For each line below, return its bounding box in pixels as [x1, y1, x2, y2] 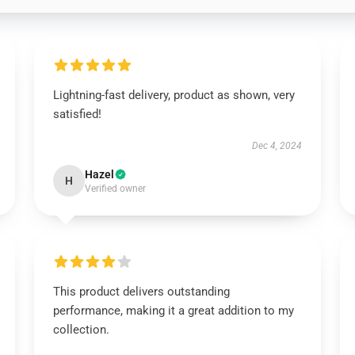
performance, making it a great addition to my [52, 303, 294, 318]
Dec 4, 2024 [252, 140, 303, 151]
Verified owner [84, 183, 146, 194]
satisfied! [52, 107, 101, 121]
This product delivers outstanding [52, 284, 230, 299]
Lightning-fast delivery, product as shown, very [52, 88, 295, 102]
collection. [52, 323, 109, 337]
